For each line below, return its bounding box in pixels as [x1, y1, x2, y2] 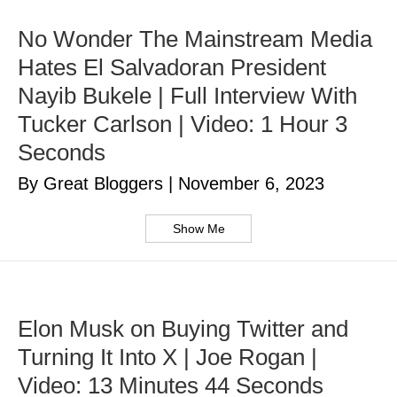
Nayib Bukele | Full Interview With [18, 82, 357, 110]
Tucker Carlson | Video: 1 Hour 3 [18, 111, 347, 138]
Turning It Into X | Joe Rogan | [18, 344, 317, 371]
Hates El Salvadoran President [18, 54, 326, 82]
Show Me [172, 222, 225, 237]
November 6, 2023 [178, 174, 324, 194]
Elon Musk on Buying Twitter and [18, 315, 348, 343]
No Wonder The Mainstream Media [18, 26, 372, 53]
